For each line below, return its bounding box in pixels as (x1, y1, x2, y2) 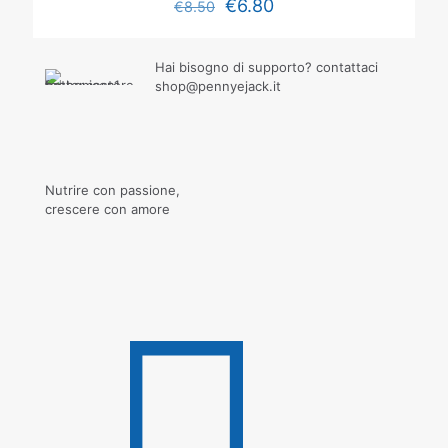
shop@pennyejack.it (154, 78, 281, 94)
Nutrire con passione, (45, 182, 180, 198)
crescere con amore (45, 201, 170, 217)
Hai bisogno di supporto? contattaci (154, 59, 378, 75)
